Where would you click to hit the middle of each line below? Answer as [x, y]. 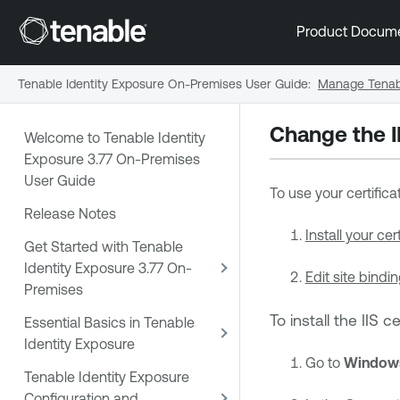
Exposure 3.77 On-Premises [112, 159]
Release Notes [70, 214]
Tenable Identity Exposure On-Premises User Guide [163, 83]
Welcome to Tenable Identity [115, 138]
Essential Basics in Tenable [109, 322]
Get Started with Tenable [104, 246]
